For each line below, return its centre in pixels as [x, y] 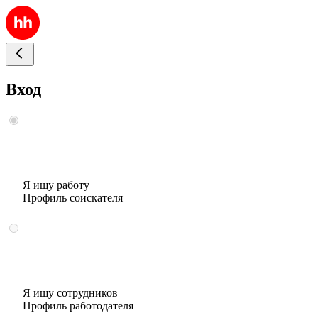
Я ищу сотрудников [70, 292]
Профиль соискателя [73, 197]
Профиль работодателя [78, 305]
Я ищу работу [56, 185]
